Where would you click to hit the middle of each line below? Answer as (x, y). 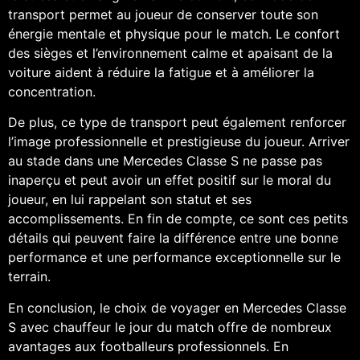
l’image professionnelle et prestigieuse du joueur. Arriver (179, 142)
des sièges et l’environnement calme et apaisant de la (170, 53)
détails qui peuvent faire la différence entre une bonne (173, 238)
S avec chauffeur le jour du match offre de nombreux (170, 327)
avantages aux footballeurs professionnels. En (148, 346)
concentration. (52, 91)
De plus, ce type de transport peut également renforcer (177, 123)
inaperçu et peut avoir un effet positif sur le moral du (170, 180)
